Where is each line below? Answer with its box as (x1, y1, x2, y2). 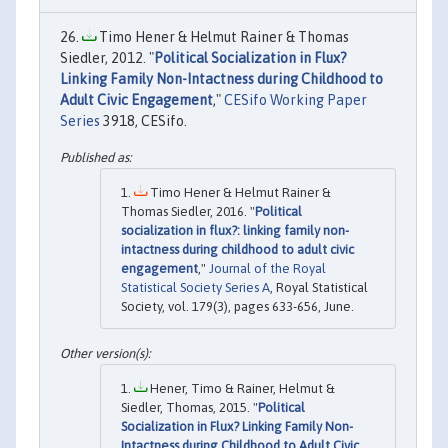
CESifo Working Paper (224, 92, 367, 109)
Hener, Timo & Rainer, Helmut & (147, 381, 335, 397)
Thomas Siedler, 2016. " (121, 203, 255, 219)
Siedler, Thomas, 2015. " (121, 400, 258, 416)
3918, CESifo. (100, 113, 187, 130)
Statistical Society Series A (121, 279, 270, 295)
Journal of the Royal (209, 260, 326, 276)
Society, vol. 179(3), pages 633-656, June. (121, 298, 354, 314)
